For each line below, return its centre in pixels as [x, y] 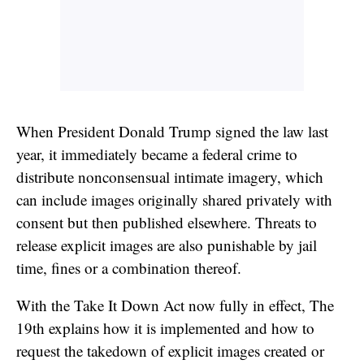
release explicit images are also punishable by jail [167, 245]
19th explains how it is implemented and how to [165, 327]
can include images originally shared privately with [174, 199]
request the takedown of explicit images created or [170, 350]
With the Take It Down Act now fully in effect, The [175, 305]
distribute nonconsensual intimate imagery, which [170, 176]
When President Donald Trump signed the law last [172, 131]
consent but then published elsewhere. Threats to [167, 222]
